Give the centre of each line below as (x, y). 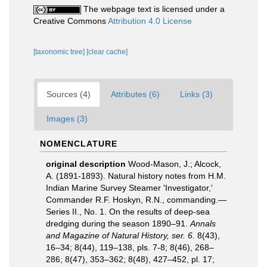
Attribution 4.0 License (150, 21)
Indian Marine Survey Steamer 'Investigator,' (129, 188)
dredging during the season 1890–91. (118, 223)
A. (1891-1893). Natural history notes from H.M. (136, 176)
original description (86, 164)
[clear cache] (107, 52)
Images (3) (67, 119)
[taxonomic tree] (60, 52)
